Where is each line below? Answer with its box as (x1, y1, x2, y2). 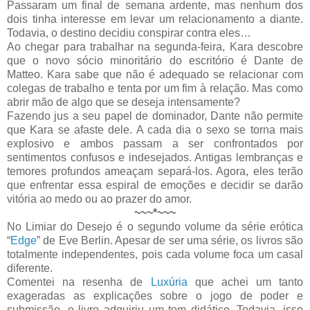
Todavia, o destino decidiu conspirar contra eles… (7, 27, 251, 39)
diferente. (7, 262, 55, 275)
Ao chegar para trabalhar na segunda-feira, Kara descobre (7, 41, 303, 53)
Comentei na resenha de (7, 276, 151, 289)
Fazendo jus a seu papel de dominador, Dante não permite (7, 110, 303, 122)
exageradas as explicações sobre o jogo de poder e (7, 290, 303, 302)
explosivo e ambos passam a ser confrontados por (7, 138, 303, 150)
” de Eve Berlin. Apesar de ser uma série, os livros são (37, 235, 303, 247)
